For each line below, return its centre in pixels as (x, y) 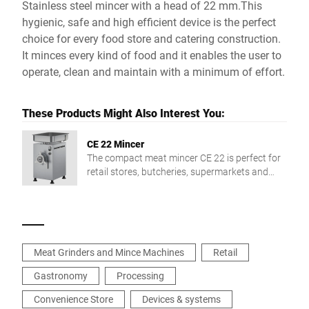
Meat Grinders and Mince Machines (109, 252)
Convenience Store (73, 299)
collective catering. (126, 185)
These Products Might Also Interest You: (123, 113)
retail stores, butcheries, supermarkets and (178, 171)
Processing (140, 276)
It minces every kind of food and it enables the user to (152, 55)
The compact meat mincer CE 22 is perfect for (184, 158)
